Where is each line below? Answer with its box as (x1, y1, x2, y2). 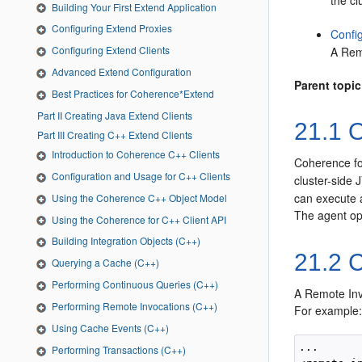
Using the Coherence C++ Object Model (52, 190, 227, 204)
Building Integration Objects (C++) (52, 234, 200, 248)
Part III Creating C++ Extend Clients (57, 127, 192, 141)
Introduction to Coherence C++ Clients (52, 146, 220, 161)
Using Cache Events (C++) (52, 320, 169, 335)
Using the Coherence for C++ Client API (52, 212, 226, 226)
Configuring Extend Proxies (52, 21, 172, 36)
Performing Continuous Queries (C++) (52, 277, 218, 292)
